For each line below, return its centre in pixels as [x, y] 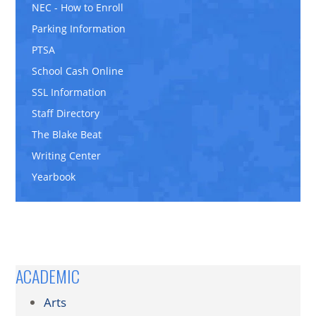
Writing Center [66, 156]
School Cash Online [77, 71]
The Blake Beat [66, 135]
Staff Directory [65, 114]
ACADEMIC [48, 276]
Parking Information [78, 29]
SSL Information [69, 92]
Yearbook [53, 177]
